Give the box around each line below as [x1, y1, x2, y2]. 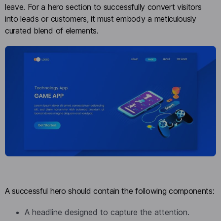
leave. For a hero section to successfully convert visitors [5, 1, 202, 12]
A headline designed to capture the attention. [25, 207, 189, 217]
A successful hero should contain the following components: [5, 186, 215, 196]
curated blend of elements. [5, 25, 99, 36]
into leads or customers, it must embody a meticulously [5, 13, 196, 24]
